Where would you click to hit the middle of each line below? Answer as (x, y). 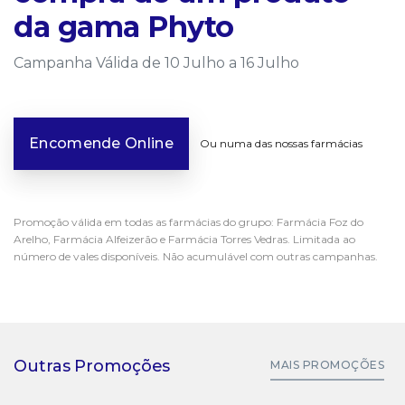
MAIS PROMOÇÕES (327, 365)
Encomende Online (101, 144)
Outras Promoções (92, 366)
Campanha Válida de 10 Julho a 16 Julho (156, 63)
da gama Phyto (124, 27)
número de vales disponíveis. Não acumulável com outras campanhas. (196, 257)
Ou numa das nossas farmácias (281, 144)
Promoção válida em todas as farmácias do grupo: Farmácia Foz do (188, 222)
